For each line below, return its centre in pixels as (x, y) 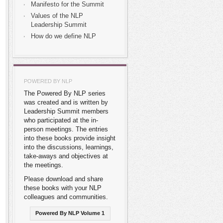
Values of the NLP (57, 16)
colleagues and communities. (66, 197)
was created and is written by (66, 102)
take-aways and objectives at (66, 156)
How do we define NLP (63, 36)
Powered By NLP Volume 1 (70, 213)
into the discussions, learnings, (69, 147)
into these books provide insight (70, 138)
